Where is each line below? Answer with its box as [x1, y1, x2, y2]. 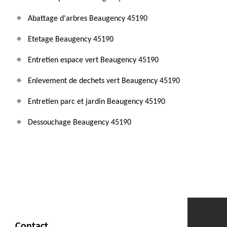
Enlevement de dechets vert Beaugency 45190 [28, 77, 180, 85]
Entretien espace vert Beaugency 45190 [28, 56, 159, 64]
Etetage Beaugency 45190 [28, 35, 113, 44]
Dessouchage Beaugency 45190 [28, 119, 131, 127]
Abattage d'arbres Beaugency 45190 [28, 15, 147, 23]
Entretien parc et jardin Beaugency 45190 [28, 98, 165, 106]
